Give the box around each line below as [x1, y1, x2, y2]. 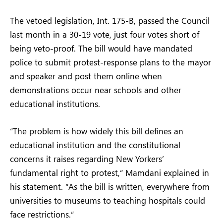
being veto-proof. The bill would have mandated [10, 43, 192, 54]
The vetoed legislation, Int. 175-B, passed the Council [10, 15, 210, 26]
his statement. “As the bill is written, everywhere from [10, 180, 210, 192]
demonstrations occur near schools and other [10, 84, 181, 96]
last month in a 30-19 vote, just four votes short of [10, 29, 199, 40]
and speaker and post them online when [10, 70, 162, 82]
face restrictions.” [10, 208, 74, 220]
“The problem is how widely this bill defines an [10, 125, 183, 136]
